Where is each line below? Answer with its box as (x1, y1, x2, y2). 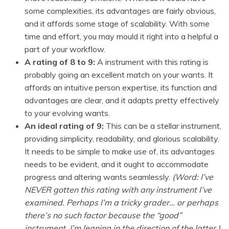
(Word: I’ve (172, 172, 213, 182)
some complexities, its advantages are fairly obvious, (25, 6, 216, 16)
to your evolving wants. (25, 108, 110, 119)
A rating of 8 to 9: (25, 57, 95, 67)
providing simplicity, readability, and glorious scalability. (25, 133, 219, 144)
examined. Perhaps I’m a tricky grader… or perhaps (25, 197, 218, 208)
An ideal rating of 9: (25, 121, 104, 131)
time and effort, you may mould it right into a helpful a (25, 31, 218, 42)
